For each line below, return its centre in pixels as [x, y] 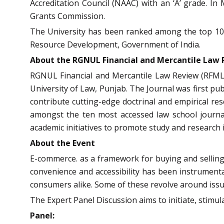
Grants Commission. [67, 16]
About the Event [62, 143]
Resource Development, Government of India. [115, 44]
